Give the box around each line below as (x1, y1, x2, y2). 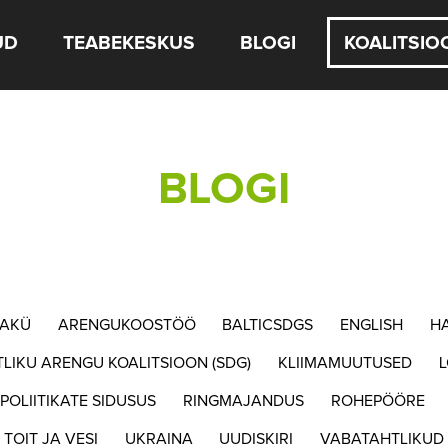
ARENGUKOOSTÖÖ (57, 316, 196, 333)
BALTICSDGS (222, 316, 314, 333)
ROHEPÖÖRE (331, 392, 425, 409)
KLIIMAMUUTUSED (277, 354, 412, 371)
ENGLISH (340, 316, 404, 333)
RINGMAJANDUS (183, 392, 305, 409)
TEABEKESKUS (63, 33, 196, 53)
